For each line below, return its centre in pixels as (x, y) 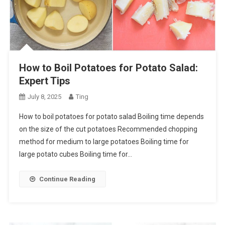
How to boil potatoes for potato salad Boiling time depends (111, 116)
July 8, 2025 (44, 96)
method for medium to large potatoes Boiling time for (104, 141)
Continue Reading (67, 179)
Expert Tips (44, 81)
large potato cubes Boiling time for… (75, 154)
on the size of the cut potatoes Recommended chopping (108, 129)
